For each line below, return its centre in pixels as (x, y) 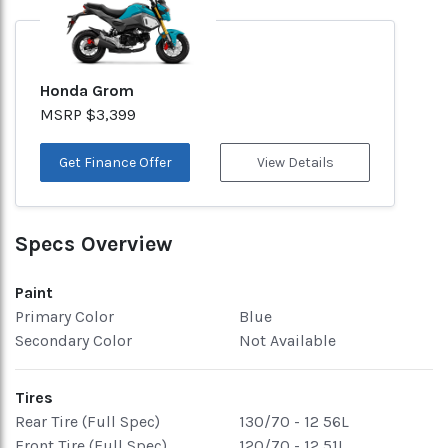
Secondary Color (73, 340)
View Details (295, 162)
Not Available (287, 340)
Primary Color (64, 316)
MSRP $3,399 (88, 114)
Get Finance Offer (115, 162)
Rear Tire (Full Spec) (87, 421)
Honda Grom (87, 90)
